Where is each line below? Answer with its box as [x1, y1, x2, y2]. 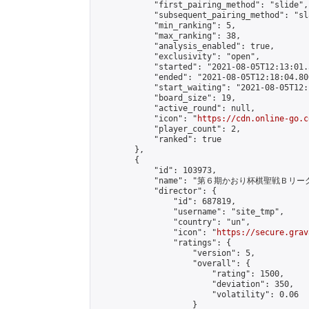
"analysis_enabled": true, [96, 41, 275, 51]
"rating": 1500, [96, 269, 284, 279]
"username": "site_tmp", [96, 207, 284, 217]
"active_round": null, [96, 103, 255, 113]
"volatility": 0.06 [96, 290, 299, 299]
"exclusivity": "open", [96, 52, 260, 61]
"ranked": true [96, 134, 221, 144]
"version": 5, [96, 248, 255, 258]
